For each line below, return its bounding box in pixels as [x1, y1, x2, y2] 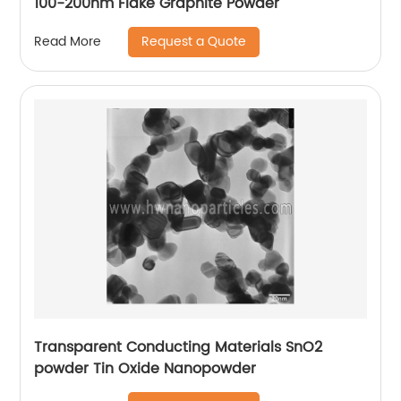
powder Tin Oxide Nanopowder [34, 356, 257, 380]
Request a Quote [141, 30, 247, 52]
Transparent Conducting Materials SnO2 [34, 335, 323, 359]
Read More [34, 31, 102, 53]
